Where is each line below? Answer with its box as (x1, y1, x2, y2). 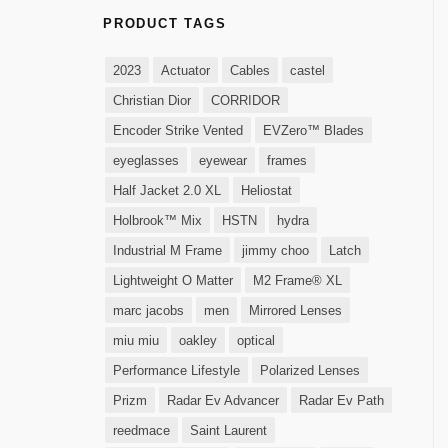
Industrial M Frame (113, 243, 222, 258)
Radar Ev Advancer (167, 393, 279, 408)
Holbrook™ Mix (113, 213, 202, 228)
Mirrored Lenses (249, 303, 342, 318)
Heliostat (241, 183, 292, 198)
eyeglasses (113, 153, 179, 168)
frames (267, 153, 307, 168)
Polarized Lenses (260, 363, 360, 378)
